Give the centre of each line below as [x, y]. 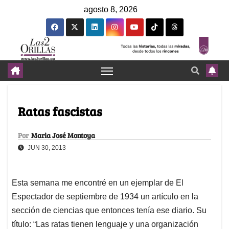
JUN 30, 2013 [46, 148]
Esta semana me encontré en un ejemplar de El [98, 183]
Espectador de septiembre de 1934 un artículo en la [105, 197]
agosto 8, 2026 [111, 9]
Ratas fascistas [60, 111]
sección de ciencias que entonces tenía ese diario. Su [109, 211]
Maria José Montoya [63, 135]
